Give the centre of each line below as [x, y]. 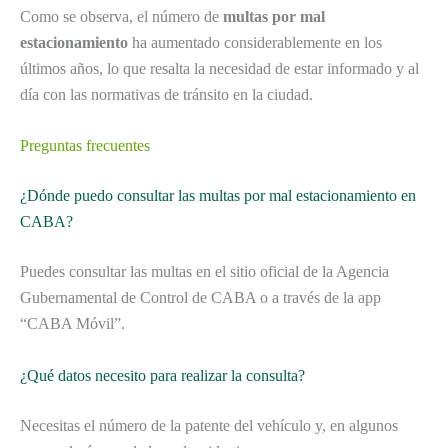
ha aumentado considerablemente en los [255, 42]
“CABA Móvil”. [72, 324]
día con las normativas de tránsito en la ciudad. [166, 94]
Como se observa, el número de [121, 16]
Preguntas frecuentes [85, 146]
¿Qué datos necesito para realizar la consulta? [162, 375]
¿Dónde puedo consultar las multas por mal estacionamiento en [218, 196]
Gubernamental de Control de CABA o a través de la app [200, 298]
